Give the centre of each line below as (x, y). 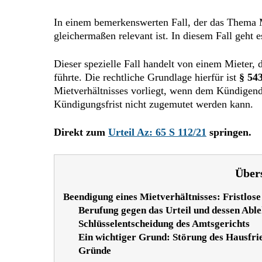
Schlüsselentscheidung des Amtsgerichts (164, 223)
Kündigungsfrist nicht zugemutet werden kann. (154, 104)
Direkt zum (81, 132)
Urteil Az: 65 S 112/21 (157, 132)
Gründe (94, 250)
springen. (229, 132)
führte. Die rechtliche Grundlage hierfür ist (146, 77)
